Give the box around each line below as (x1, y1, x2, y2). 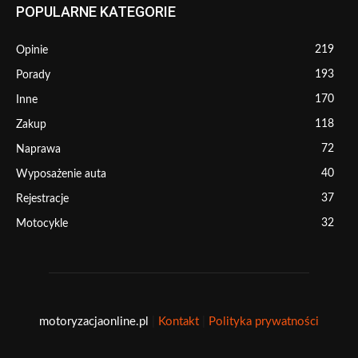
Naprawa (16, 143, 61, 155)
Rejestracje (16, 193, 69, 205)
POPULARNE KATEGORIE (16, 2, 176, 20)
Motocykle (16, 217, 68, 229)
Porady (16, 69, 50, 81)
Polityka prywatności (209, 315, 319, 328)
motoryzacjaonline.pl (39, 315, 149, 328)
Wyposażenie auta (16, 168, 106, 180)
